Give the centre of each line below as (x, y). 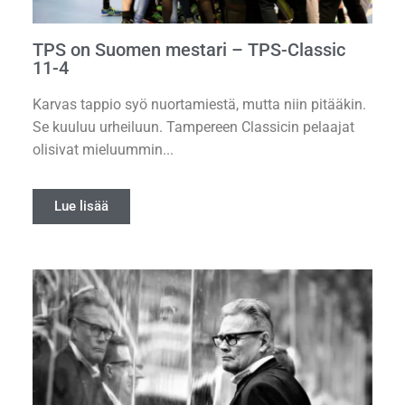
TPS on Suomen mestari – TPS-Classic (189, 49)
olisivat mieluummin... (103, 149)
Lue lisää (81, 206)
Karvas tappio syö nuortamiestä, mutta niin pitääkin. (199, 104)
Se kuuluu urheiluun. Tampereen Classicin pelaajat (193, 127)
